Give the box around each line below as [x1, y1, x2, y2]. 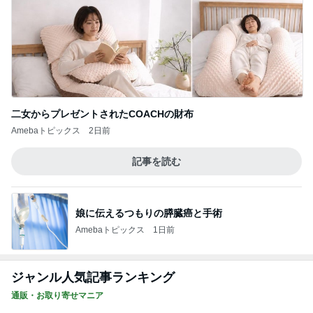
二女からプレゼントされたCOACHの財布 [11, 108, 194, 119]
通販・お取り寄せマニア [11, 291, 103, 300]
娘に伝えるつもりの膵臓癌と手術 [75, 207, 222, 219]
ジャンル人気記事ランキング [11, 270, 175, 284]
